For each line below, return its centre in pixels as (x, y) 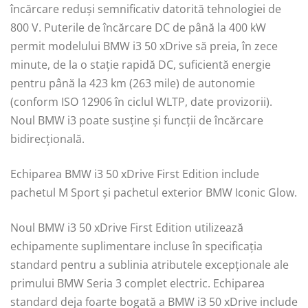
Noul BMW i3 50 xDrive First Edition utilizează (127, 227)
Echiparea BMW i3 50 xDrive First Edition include (135, 174)
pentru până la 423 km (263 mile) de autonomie (133, 83)
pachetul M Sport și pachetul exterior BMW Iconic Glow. (154, 192)
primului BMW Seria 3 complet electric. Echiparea (137, 283)
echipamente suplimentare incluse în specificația (136, 246)
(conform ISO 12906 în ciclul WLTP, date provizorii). (141, 101)
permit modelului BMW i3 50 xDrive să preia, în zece (144, 46)
